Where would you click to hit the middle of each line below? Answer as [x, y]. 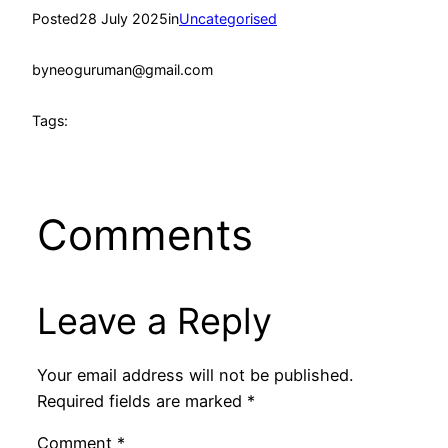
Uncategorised [228, 19]
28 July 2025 [123, 19]
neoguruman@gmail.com [131, 69]
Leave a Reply [154, 320]
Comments [144, 234]
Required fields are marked [141, 400]
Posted [55, 19]
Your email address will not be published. [194, 374]
